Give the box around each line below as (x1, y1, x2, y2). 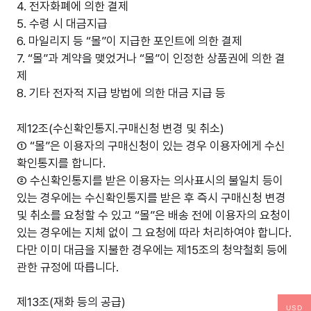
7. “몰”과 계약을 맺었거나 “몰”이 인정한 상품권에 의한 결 (17, 51, 285, 65)
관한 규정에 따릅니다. (17, 260, 119, 274)
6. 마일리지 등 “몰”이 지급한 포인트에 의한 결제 (17, 34, 242, 48)
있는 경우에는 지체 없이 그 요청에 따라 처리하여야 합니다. (17, 225, 292, 239)
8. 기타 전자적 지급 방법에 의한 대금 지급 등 (17, 86, 226, 100)
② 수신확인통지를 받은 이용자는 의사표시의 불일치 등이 (17, 173, 283, 187)
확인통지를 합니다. (17, 155, 106, 170)
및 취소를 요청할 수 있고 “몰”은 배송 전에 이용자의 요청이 (17, 208, 291, 222)
